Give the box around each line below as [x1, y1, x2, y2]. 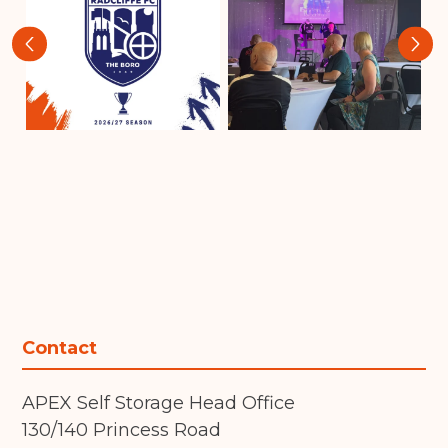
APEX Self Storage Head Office [22, 392, 296, 415]
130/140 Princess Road [22, 419, 222, 442]
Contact [22, 337, 98, 360]
